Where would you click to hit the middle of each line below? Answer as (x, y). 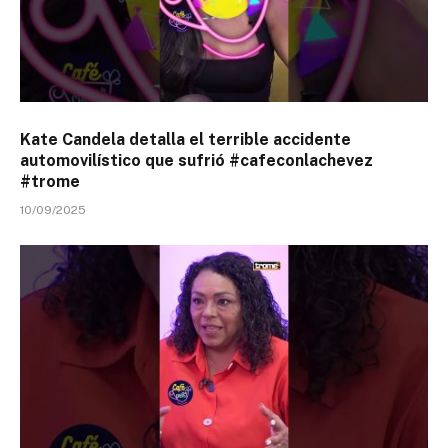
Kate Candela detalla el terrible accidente (185, 140)
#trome (50, 182)
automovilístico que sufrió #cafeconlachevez (196, 161)
